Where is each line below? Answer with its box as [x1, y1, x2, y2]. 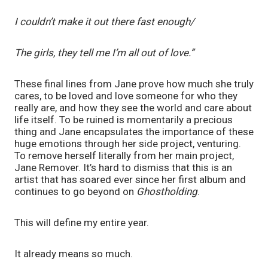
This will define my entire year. [14, 216, 149, 229]
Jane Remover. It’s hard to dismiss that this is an [14, 161, 232, 173]
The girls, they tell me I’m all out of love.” [14, 46, 194, 59]
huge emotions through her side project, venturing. [14, 137, 241, 150]
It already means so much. [14, 247, 133, 260]
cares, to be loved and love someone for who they [14, 89, 237, 102]
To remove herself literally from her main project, [14, 149, 234, 162]
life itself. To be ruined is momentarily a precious [14, 113, 233, 126]
